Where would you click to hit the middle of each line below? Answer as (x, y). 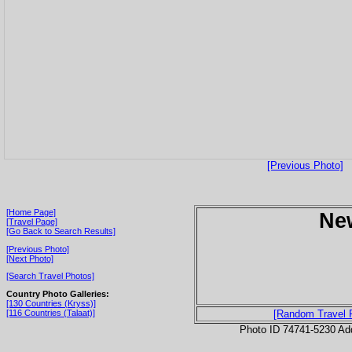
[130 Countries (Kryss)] (51, 303)
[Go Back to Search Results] (61, 231)
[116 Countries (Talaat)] (51, 312)
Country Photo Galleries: (58, 293)
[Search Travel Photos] (50, 276)
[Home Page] (31, 212)
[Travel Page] (32, 221)
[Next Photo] (30, 258)
